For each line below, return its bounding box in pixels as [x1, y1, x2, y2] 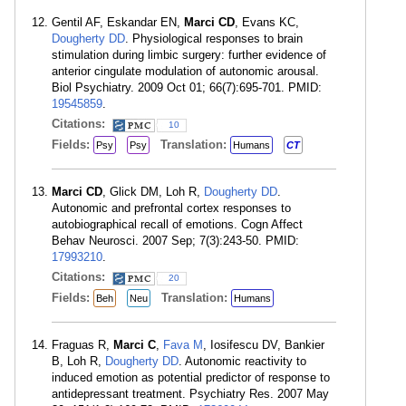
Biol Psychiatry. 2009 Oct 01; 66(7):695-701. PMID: [52, 81, 322, 94]
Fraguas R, [52, 338, 113, 352]
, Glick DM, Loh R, [102, 185, 204, 198]
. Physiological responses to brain [125, 32, 303, 45]
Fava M [163, 338, 203, 352]
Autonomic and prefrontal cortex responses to [52, 201, 291, 215]
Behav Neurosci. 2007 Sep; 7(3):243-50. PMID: [52, 234, 299, 247]
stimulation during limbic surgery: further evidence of [52, 48, 326, 62]
